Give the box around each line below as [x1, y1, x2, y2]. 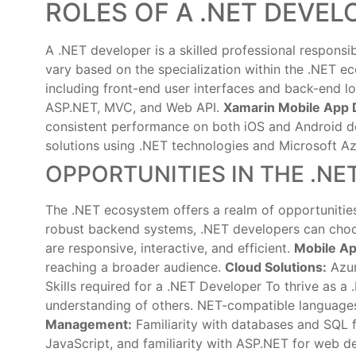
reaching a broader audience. [45, 259, 225, 275]
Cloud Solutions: [225, 259, 327, 275]
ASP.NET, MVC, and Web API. [45, 99, 223, 115]
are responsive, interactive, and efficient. [45, 240, 294, 256]
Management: [45, 316, 132, 332]
